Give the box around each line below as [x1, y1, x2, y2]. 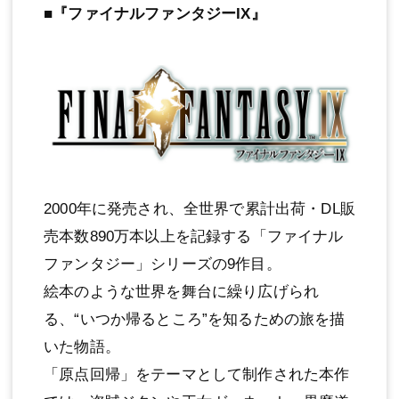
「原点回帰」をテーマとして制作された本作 [44, 366, 350, 384]
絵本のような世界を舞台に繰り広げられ [44, 283, 320, 301]
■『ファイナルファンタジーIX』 [44, 4, 266, 22]
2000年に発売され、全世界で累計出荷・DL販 [44, 200, 355, 218]
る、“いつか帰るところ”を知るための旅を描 [44, 311, 346, 329]
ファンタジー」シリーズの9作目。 [44, 256, 281, 273]
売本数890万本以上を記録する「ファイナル [44, 228, 344, 246]
